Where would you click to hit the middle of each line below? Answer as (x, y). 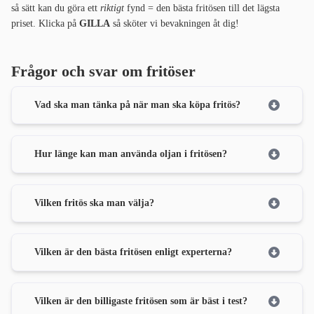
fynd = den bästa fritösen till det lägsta (202, 8)
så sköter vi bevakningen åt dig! (175, 23)
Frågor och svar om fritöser (103, 71)
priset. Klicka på (45, 23)
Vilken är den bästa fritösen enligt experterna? (133, 252)
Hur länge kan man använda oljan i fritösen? (131, 153)
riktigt (112, 8)
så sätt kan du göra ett (56, 8)
